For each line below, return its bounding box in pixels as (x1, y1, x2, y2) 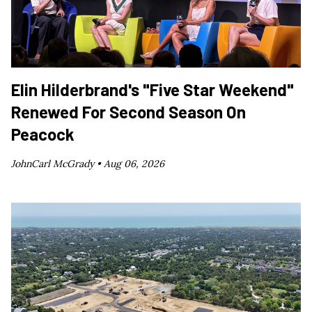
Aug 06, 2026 (104, 157, 164, 170)
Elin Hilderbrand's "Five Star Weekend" (11, 79, 294, 100)
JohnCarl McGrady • (11, 157, 104, 170)
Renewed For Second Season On (11, 101, 246, 122)
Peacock (11, 123, 75, 144)
